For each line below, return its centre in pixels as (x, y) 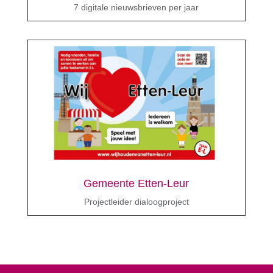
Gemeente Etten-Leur (136, 183)
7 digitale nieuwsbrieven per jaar (136, 8)
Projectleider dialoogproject (136, 202)
